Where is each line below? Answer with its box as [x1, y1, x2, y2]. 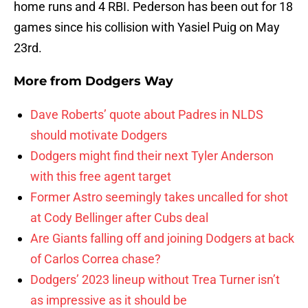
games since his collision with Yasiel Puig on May [14, 20, 280, 35]
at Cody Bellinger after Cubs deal [30, 210, 208, 225]
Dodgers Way [85, 74, 173, 89]
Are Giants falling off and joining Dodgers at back [30, 231, 294, 246]
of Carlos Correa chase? [30, 252, 161, 267]
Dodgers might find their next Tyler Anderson [30, 148, 274, 164]
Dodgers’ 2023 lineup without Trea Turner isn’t [30, 272, 280, 287]
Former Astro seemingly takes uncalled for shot [30, 190, 288, 205]
